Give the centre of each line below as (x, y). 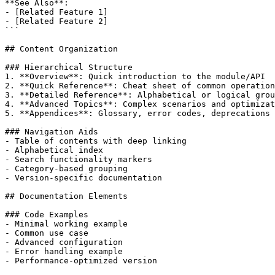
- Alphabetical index (54, 150)
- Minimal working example (66, 223)
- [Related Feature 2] (56, 21)
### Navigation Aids (52, 131)
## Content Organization (61, 48)
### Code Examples (47, 214)
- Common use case (47, 233)
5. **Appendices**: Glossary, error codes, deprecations (137, 113)
